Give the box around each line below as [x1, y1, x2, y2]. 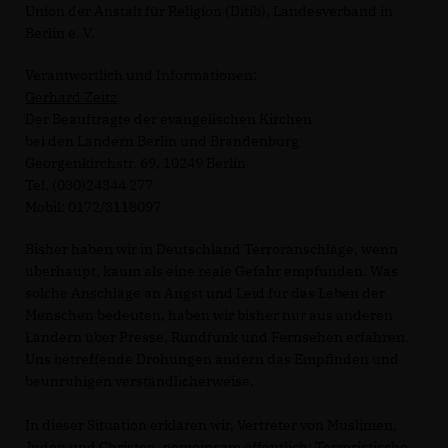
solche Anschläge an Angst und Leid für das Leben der [25, 284, 385, 302]
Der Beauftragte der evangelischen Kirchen [25, 110, 312, 128]
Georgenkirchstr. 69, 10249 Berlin [25, 154, 246, 172]
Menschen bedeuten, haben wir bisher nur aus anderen [25, 306, 393, 324]
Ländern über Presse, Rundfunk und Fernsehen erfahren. [25, 328, 409, 346]
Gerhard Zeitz [25, 88, 117, 106]
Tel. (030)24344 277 [25, 176, 153, 194]
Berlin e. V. [25, 24, 95, 42]
